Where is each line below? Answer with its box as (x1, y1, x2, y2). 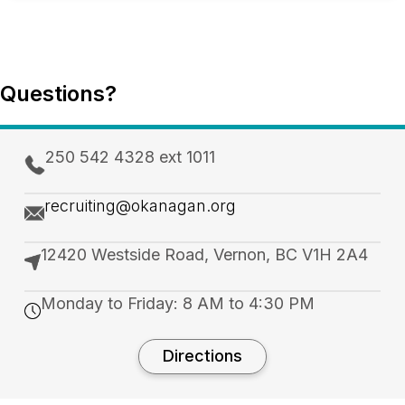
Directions (163, 346, 242, 366)
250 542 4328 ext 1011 (45, 146, 215, 166)
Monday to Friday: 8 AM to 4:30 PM (41, 293, 315, 313)
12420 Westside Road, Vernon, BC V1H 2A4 (41, 244, 368, 264)
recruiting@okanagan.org (44, 195, 236, 215)
